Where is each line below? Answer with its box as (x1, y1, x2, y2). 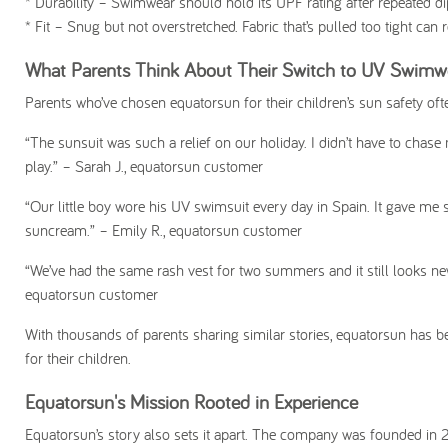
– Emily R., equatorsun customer (95, 220, 302, 240)
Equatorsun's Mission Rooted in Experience (25, 389, 358, 414)
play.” (25, 156, 58, 176)
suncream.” (25, 220, 95, 240)
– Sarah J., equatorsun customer (58, 156, 263, 176)
